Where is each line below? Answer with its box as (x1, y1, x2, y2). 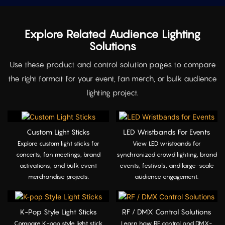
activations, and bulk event (20, 162, 97, 170)
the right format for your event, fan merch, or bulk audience (8, 73, 217, 83)
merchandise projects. (28, 173, 89, 181)
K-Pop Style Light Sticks (20, 207, 97, 216)
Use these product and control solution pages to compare (9, 59, 216, 69)
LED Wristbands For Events (123, 127, 210, 136)
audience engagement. (135, 173, 199, 181)
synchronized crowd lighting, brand (116, 151, 217, 159)
